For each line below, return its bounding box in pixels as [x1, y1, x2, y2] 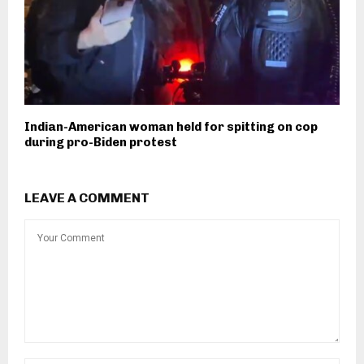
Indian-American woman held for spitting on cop [24, 119, 318, 135]
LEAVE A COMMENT [24, 190, 149, 206]
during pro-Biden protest [24, 135, 177, 150]
